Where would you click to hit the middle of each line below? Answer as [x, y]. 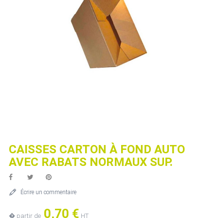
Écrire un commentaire [48, 192]
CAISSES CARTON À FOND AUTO [97, 149]
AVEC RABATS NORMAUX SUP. [91, 162]
